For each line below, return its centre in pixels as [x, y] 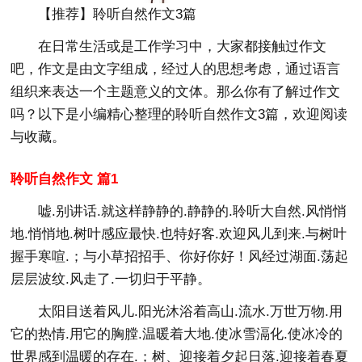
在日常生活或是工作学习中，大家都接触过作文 [183, 46]
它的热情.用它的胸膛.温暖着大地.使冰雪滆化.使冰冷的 [177, 334]
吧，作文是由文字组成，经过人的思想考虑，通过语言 [176, 69]
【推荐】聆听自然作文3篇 [118, 14]
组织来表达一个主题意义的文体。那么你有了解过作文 [176, 91]
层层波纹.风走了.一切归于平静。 [111, 279]
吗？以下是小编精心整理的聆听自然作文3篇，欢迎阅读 [179, 114]
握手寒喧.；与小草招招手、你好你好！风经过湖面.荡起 [180, 256]
